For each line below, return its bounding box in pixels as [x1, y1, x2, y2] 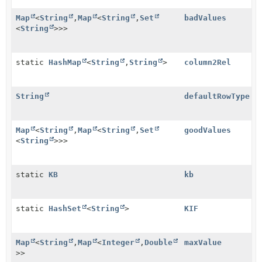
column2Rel [184, 57, 231, 67]
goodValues [184, 125, 231, 135]
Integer [102, 237, 135, 247]
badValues [184, 13, 226, 22]
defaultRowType [184, 91, 250, 101]
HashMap [49, 57, 81, 67]
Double [144, 237, 173, 247]
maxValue [184, 237, 222, 247]
